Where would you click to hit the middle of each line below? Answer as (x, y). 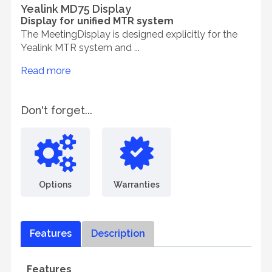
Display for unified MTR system (97, 21)
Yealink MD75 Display (76, 9)
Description (118, 233)
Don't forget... (56, 110)
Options (55, 184)
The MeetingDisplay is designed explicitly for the (129, 34)
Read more (46, 71)
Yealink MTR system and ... (80, 48)
